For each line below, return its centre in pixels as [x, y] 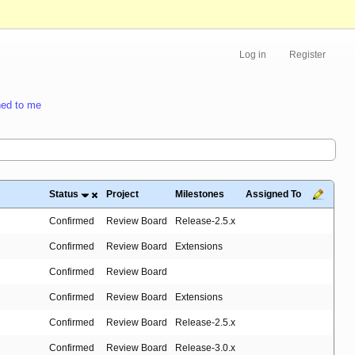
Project [122, 195]
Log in [253, 55]
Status [64, 195]
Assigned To [273, 195]
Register [307, 55]
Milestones [200, 195]
